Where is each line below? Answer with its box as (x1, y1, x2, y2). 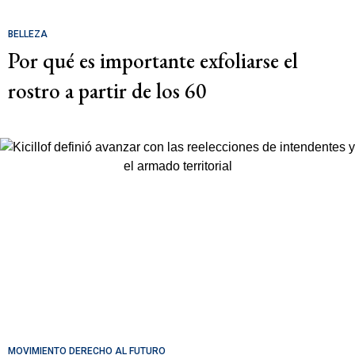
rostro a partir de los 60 (8, 77, 207, 105)
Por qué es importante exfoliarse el (8, 47, 298, 74)
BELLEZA (8, 29, 48, 40)
